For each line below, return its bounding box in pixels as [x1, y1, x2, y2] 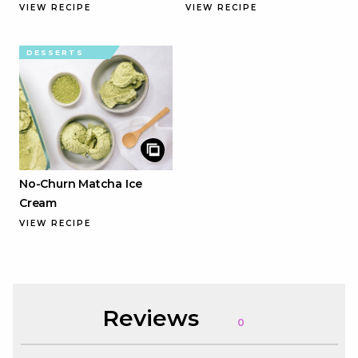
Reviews [101, 304, 205, 332]
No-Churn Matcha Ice [19, 176, 143, 191]
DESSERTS [26, 47, 85, 57]
